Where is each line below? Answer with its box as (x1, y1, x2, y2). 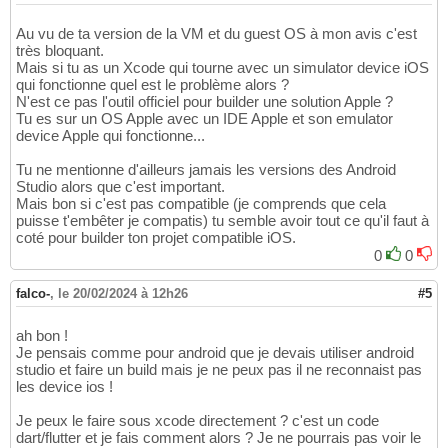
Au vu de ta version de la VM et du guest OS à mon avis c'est (16, 25, 417, 43)
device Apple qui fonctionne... (16, 127, 205, 145)
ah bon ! (16, 327, 68, 345)
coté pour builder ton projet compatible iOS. (16, 229, 296, 247)
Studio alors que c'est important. (16, 178, 225, 196)
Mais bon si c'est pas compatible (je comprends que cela (16, 195, 386, 213)
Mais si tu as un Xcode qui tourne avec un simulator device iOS (16, 59, 429, 77)
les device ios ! (16, 378, 113, 396)
